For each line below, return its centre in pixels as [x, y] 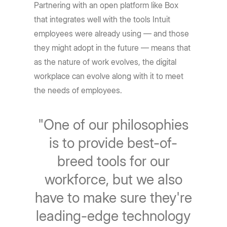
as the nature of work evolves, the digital [105, 62]
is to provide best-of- [113, 143]
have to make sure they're [113, 198]
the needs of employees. [78, 90]
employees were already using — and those [112, 34]
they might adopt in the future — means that [112, 48]
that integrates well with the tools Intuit [102, 20]
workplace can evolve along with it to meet [109, 76]
